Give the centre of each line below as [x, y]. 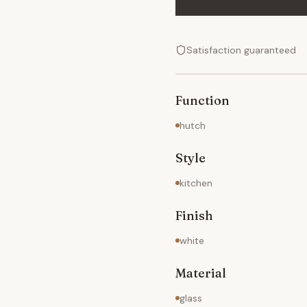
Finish [194, 216]
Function [202, 100]
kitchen [196, 183]
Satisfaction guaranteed [241, 50]
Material [201, 273]
